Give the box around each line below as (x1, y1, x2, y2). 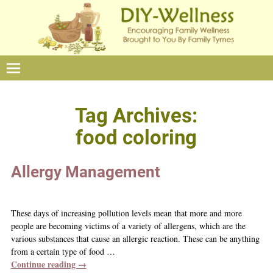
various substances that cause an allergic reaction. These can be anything (10, 232, 260, 244)
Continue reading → (10, 257, 87, 271)
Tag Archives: (75, 104, 198, 128)
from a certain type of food (10, 245, 107, 257)
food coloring (76, 126, 197, 150)
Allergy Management (10, 163, 160, 182)
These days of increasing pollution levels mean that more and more (10, 207, 242, 219)
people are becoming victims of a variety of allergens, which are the (10, 219, 246, 232)
